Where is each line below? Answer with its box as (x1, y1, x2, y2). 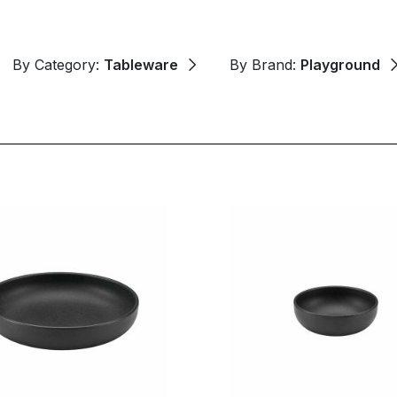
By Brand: (230, 55, 300, 74)
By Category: (12, 55, 104, 74)
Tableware (104, 55, 178, 74)
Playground (300, 55, 380, 74)
